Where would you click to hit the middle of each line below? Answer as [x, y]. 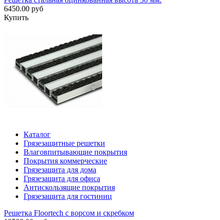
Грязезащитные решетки [64, 143]
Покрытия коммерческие [65, 161]
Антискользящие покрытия [69, 188]
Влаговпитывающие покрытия [75, 152]
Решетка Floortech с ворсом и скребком [69, 213]
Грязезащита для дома [60, 170]
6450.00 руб [24, 9]
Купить [16, 18]
